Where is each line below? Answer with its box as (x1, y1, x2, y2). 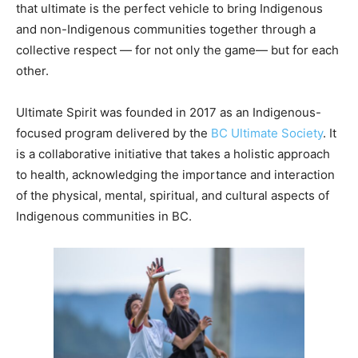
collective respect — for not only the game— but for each (16, 42, 339, 58)
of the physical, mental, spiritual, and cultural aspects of (16, 187, 329, 203)
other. (16, 62, 49, 78)
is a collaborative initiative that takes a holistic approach (16, 145, 330, 161)
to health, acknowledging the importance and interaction (16, 166, 335, 182)
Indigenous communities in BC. (16, 208, 192, 224)
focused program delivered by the (16, 125, 211, 141)
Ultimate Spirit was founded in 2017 (16, 104, 220, 120)
